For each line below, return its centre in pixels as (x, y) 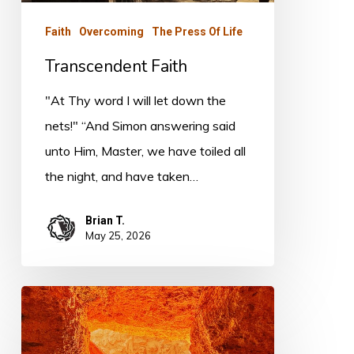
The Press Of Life (197, 32)
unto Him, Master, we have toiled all (145, 151)
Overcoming (111, 32)
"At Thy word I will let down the (135, 101)
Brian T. (105, 221)
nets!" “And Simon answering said (140, 126)
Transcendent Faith (116, 67)
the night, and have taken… (121, 177)
